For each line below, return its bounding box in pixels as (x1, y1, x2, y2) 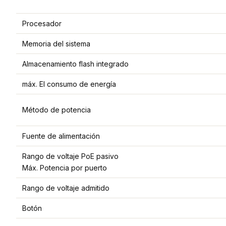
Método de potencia (22, 105, 91, 115)
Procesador (22, 19, 62, 28)
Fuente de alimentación (22, 132, 100, 141)
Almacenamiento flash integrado (22, 60, 129, 69)
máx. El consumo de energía (22, 80, 116, 89)
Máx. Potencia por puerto (22, 163, 107, 173)
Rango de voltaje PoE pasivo (22, 152, 119, 161)
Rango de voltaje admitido (22, 184, 109, 193)
